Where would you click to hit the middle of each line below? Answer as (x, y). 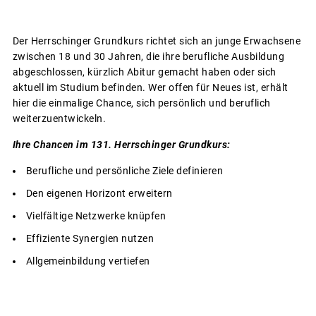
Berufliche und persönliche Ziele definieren (124, 171)
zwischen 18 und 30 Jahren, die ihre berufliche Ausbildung (148, 57)
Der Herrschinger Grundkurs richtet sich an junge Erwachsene (156, 41)
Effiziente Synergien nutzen (90, 239)
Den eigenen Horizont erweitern (99, 194)
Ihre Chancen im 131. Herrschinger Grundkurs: (121, 145)
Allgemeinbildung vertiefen (88, 261)
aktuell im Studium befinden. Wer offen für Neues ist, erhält (150, 88)
